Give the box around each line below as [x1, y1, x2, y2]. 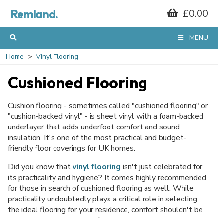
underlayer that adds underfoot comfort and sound [8, 122, 180, 132]
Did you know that [8, 162, 73, 172]
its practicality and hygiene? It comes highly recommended [8, 172, 206, 183]
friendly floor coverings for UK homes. [8, 143, 135, 154]
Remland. [10, 6, 58, 21]
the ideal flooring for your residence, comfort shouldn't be [8, 204, 203, 215]
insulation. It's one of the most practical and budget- [8, 132, 186, 143]
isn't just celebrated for [121, 162, 202, 172]
